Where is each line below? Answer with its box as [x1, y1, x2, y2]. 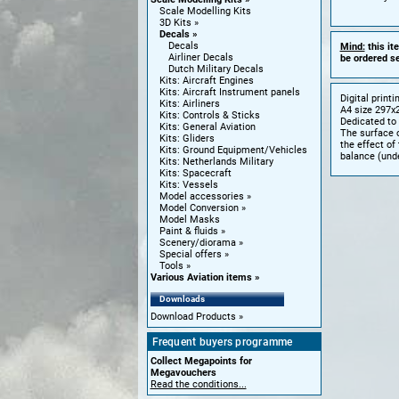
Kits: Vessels [159, 179, 218, 191]
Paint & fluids [159, 225, 218, 237]
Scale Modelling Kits [159, 5, 251, 17]
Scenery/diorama [159, 237, 236, 248]
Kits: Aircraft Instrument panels [159, 86, 300, 98]
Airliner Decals [167, 52, 233, 63]
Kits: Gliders [159, 133, 215, 144]
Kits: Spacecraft [159, 167, 232, 179]
